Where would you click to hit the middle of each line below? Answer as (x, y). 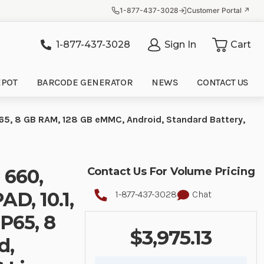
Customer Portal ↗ (218, 10)
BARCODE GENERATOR (85, 82)
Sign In (180, 44)
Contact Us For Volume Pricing (171, 172)
